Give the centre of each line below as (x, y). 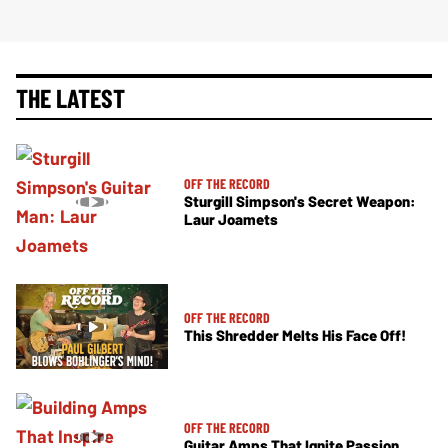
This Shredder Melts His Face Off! (295, 335)
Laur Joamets (231, 219)
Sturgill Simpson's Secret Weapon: (300, 201)
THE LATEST (70, 97)
